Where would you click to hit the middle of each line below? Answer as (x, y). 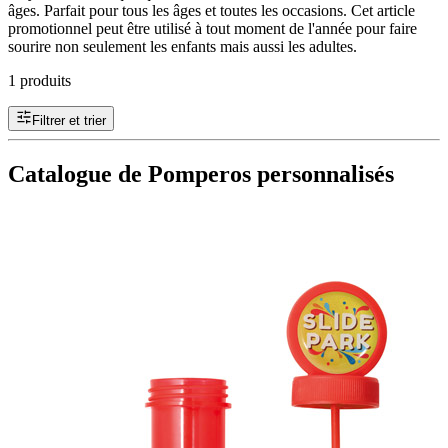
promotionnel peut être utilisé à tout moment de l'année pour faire (212, 28)
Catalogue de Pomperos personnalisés (201, 173)
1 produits (39, 80)
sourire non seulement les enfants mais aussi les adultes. (182, 46)
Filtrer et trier (69, 120)
